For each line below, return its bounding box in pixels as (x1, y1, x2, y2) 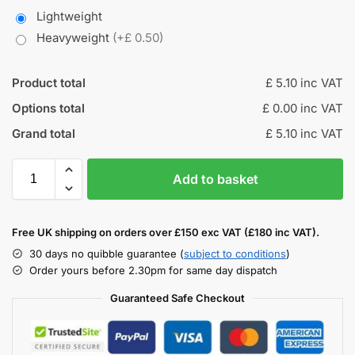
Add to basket (172, 170, 258, 187)
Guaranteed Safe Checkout (110, 291, 245, 304)
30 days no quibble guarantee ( (29, 246, 184, 260)
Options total (12, 100, 85, 116)
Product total (12, 74, 86, 90)
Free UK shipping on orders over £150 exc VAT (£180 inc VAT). (12, 225, 319, 239)
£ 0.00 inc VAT (262, 100, 343, 116)
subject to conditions (184, 246, 286, 260)
